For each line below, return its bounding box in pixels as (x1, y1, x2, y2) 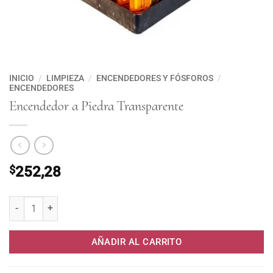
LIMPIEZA (46, 73, 85, 83)
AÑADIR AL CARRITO (91, 236, 182, 248)
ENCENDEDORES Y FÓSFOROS (96, 73, 214, 83)
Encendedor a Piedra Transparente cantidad (9, 188, 179, 199)
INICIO (9, 73, 34, 83)
